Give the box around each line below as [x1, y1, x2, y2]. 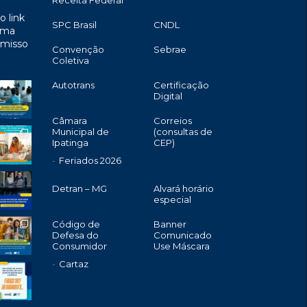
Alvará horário [153, 183, 214, 194]
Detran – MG [52, 183, 107, 194]
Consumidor [52, 241, 107, 251]
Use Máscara [153, 241, 210, 251]
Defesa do [52, 230, 99, 241]
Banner [153, 219, 186, 230]
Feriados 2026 [59, 155, 121, 166]
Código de [52, 219, 100, 230]
